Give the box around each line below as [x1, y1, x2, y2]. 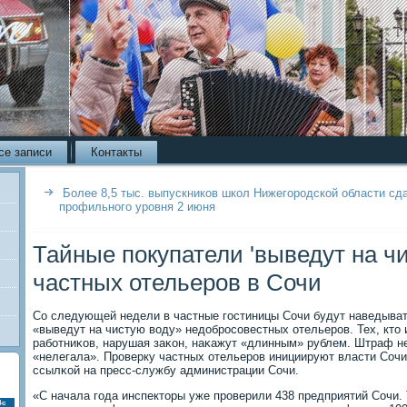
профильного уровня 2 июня [59, 200, 215, 213]
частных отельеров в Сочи [33, 269, 322, 296]
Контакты [91, 145, 142, 159]
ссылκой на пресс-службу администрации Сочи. [33, 363, 299, 377]
